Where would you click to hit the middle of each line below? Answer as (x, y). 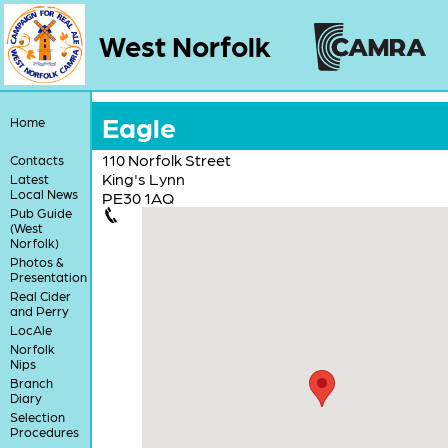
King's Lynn (143, 178)
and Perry (39, 310)
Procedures (44, 431)
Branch (31, 382)
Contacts (36, 159)
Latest (29, 178)
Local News (43, 193)
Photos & (36, 261)
